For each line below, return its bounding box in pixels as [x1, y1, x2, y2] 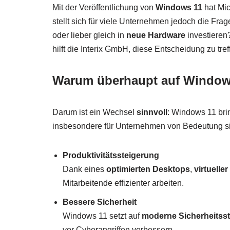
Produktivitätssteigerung [63, 151, 159, 160]
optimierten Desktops [106, 165, 190, 174]
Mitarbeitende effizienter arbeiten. [63, 179, 184, 188]
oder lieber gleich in [52, 31, 126, 40]
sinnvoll [137, 108, 167, 117]
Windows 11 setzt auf [63, 212, 142, 221]
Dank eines [63, 165, 106, 174]
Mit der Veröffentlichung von [52, 3, 156, 12]
